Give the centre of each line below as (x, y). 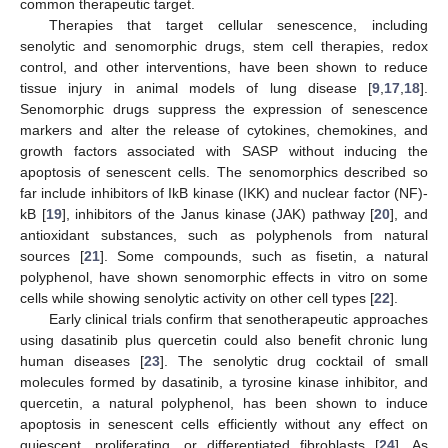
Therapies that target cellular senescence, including (238, 24)
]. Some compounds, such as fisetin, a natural (263, 255)
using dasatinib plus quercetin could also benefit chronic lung (224, 339)
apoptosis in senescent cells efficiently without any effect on (224, 423)
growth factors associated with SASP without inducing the (224, 150)
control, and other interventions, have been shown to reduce (224, 66)
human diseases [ (82, 360)
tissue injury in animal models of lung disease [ (196, 87)
